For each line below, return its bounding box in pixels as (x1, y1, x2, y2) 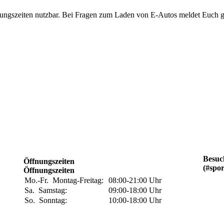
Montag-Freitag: (52, 176, 108, 184)
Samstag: (38, 186, 71, 194)
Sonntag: (39, 196, 71, 204)
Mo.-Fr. (24, 176, 53, 184)
